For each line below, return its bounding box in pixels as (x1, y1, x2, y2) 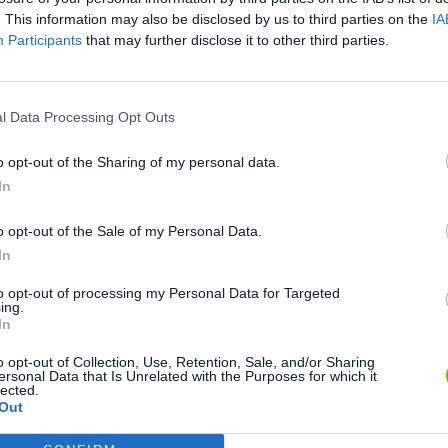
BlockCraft (351, 378, 421, 396)
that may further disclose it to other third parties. (82, 31, 389, 48)
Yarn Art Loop (31, 228, 122, 246)
